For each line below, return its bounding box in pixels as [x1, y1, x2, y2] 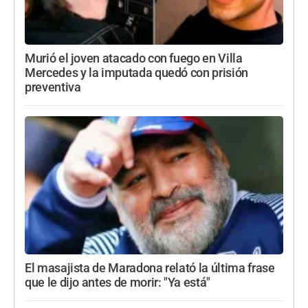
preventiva [25, 80, 81, 94]
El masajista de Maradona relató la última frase [25, 261, 275, 275]
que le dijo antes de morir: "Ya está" [25, 275, 210, 289]
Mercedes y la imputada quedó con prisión [25, 65, 248, 80]
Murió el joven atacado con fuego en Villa [25, 51, 243, 65]
